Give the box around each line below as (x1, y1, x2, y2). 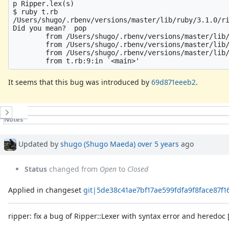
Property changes (4, 123, 61, 132)
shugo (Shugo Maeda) (60, 139, 135, 149)
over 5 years (138, 139, 179, 149)
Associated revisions (4, 132, 70, 141)
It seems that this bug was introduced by (8, 77, 151, 87)
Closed (127, 164, 148, 174)
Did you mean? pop (13, 24, 86, 32)
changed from (47, 164, 100, 174)
